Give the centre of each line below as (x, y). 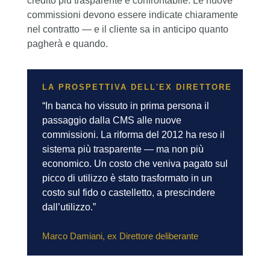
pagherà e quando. (67, 44)
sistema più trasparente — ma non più (123, 149)
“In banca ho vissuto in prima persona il (125, 106)
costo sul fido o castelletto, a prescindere (128, 193)
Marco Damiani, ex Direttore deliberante (120, 236)
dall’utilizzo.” (69, 207)
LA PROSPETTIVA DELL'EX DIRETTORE (137, 87)
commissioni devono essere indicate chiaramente (132, 15)
